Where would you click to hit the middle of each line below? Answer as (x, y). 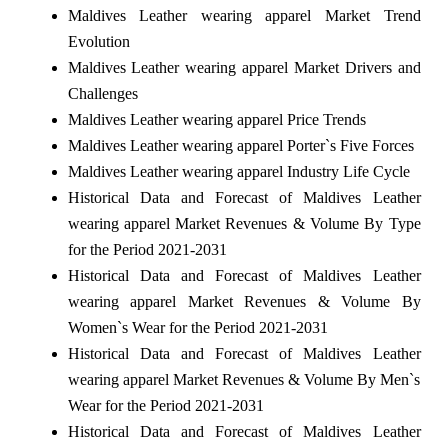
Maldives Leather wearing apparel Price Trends (216, 119)
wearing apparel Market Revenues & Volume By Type (244, 223)
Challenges (102, 93)
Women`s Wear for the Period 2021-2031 (197, 327)
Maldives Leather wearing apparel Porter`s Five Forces (240, 145)
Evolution (98, 41)
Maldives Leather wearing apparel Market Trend (244, 15)
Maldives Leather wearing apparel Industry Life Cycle (238, 171)
